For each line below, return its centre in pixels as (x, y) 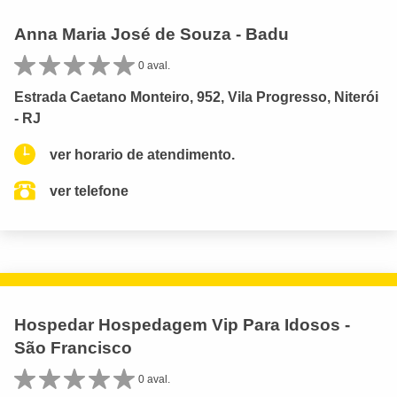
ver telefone (89, 191)
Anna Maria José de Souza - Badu (152, 34)
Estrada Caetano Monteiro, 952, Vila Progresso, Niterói (196, 97)
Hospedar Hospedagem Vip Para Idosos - (182, 324)
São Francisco (73, 347)
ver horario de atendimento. (142, 154)
